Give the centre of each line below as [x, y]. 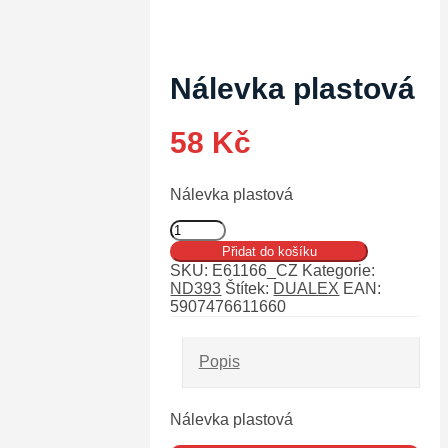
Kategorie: [339, 271]
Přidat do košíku [269, 252]
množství [201, 264]
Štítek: [249, 289]
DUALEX [306, 289]
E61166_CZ [255, 271]
